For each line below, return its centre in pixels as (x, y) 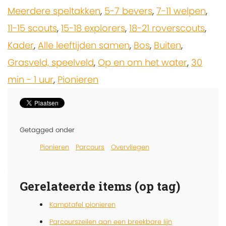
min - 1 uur (31, 80)
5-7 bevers (128, 11)
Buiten (167, 45)
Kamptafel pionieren (82, 205)
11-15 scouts (32, 28)
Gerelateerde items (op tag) (100, 186)
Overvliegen (130, 147)
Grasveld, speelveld (51, 63)
